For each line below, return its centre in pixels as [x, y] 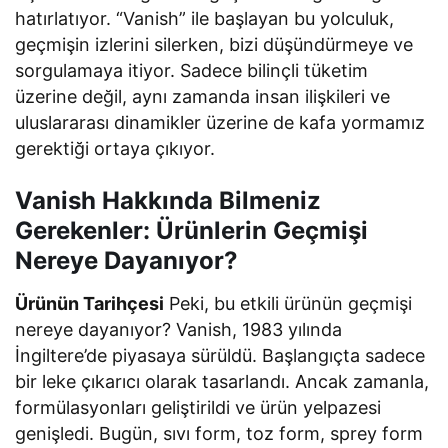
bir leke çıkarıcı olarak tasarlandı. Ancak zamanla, [222, 381]
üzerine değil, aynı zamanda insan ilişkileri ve [203, 96]
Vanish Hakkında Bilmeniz [168, 200]
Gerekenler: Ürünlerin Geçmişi [191, 230]
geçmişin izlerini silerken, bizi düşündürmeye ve [214, 44]
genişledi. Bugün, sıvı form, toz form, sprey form [219, 433]
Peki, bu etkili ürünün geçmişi [288, 303]
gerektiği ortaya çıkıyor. [115, 148]
